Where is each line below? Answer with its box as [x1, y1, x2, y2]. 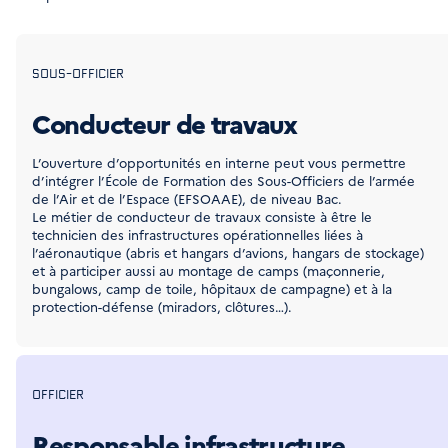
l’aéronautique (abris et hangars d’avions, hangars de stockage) [32, 243, 424, 261]
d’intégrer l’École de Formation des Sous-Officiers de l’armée [32, 171, 415, 189]
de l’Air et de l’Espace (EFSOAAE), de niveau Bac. [32, 189, 342, 207]
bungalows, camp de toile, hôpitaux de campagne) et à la [32, 279, 392, 297]
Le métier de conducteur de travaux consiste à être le [32, 207, 372, 225]
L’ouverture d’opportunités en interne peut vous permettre [32, 153, 406, 171]
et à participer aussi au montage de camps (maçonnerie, [32, 261, 385, 279]
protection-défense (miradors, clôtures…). [32, 297, 292, 315]
